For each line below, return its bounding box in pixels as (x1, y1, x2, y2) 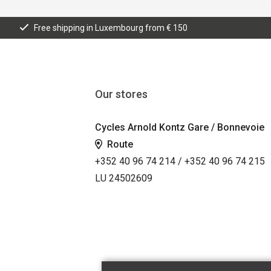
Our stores (94, 87, 148, 100)
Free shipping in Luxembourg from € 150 (34, 22, 188, 33)
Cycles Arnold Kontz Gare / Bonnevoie (94, 121, 264, 133)
